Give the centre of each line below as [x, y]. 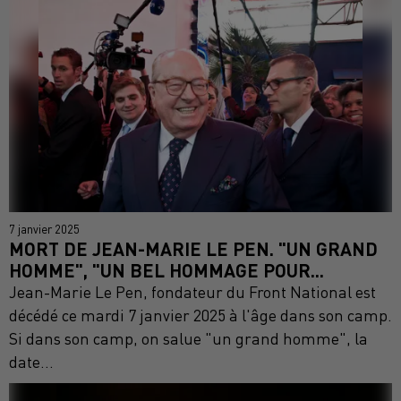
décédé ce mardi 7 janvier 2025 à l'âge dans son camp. [200, 316]
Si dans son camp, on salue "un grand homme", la [188, 339]
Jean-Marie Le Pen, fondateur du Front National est [192, 292]
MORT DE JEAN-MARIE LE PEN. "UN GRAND [193, 248]
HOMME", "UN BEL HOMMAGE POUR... [166, 270]
